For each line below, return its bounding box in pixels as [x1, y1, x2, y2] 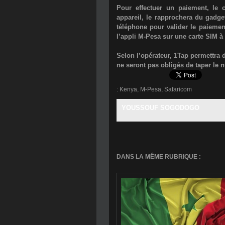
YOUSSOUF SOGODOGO [122, 103, 199, 111]
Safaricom [164, 85, 192, 93]
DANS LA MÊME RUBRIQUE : [117, 153, 201, 160]
